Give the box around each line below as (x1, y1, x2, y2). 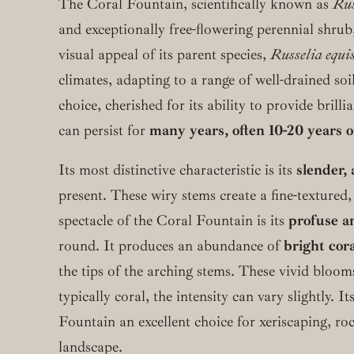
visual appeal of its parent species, (58, 44, 270, 64)
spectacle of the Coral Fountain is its (58, 211, 288, 231)
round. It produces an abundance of (58, 236, 284, 256)
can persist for (58, 120, 149, 140)
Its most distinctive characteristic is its (58, 160, 296, 180)
